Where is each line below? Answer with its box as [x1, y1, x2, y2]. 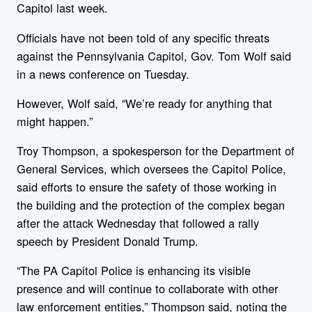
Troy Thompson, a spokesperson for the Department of [17, 142, 295, 159]
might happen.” [17, 112, 93, 130]
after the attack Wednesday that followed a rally [17, 214, 259, 232]
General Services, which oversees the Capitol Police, [17, 160, 286, 178]
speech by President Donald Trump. [17, 233, 198, 250]
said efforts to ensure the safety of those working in [17, 178, 276, 196]
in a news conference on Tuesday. [17, 65, 189, 82]
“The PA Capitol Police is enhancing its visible [17, 262, 251, 279]
